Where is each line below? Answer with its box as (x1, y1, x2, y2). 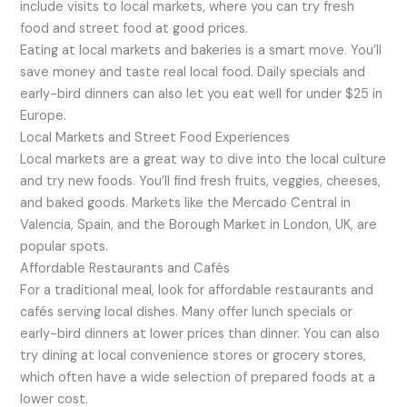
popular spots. (20, 238, 109, 256)
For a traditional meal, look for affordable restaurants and (20, 282, 374, 300)
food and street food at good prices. (20, 20, 249, 38)
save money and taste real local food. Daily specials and (20, 64, 366, 82)
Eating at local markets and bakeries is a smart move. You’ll (20, 42, 382, 60)
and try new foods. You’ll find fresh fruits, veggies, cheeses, (20, 173, 382, 191)
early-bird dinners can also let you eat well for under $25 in (20, 85, 383, 104)
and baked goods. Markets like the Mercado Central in (20, 194, 352, 213)
